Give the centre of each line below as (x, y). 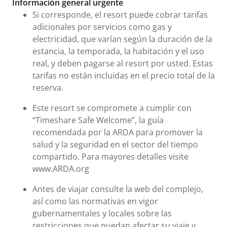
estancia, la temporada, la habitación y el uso (118, 51)
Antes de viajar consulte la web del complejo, (118, 189)
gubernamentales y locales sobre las (102, 213)
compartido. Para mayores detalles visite (110, 156)
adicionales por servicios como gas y (102, 27)
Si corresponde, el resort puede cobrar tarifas (120, 14)
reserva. (48, 87)
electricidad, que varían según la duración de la (122, 39)
